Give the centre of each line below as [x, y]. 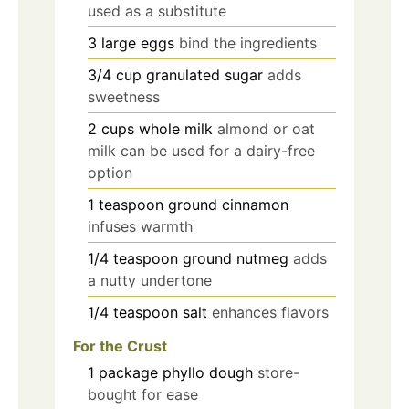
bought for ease [143, 394]
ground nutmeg [236, 258]
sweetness [124, 96]
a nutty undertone [150, 280]
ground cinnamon [228, 204]
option [110, 172]
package [128, 372]
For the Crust [120, 346]
